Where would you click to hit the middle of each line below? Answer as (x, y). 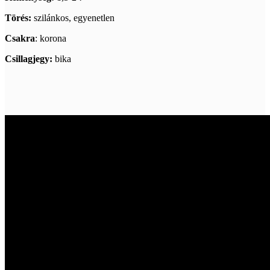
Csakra (20, 38)
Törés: (18, 17)
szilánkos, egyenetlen (73, 17)
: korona (51, 38)
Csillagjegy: (29, 58)
